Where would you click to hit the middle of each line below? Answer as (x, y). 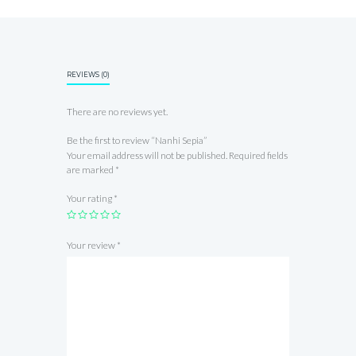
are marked (91, 170)
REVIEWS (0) (88, 74)
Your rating (90, 198)
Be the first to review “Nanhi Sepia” (137, 140)
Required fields (258, 155)
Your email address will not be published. (147, 155)
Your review (92, 245)
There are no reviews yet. (117, 112)
